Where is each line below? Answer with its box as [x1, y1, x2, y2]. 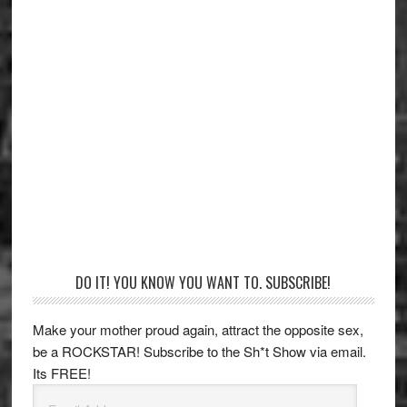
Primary [31, 270, 107, 303]
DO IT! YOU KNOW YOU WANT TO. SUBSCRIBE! [75, 271, 332, 293]
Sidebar [31, 295, 105, 328]
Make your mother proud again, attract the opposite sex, [32, 319, 363, 339]
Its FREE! [32, 362, 91, 382]
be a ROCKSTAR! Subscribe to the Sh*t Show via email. [32, 341, 366, 361]
